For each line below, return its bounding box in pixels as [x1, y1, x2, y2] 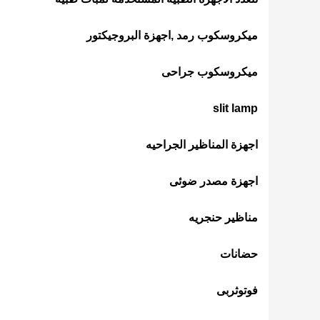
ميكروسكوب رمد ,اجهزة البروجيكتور [86, 29, 258, 41]
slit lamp [213, 102, 258, 114]
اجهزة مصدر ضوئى [169, 175, 258, 187]
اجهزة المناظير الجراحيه [146, 139, 258, 151]
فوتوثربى [216, 284, 258, 296]
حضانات [220, 248, 258, 260]
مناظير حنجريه [189, 211, 258, 224]
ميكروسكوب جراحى [161, 66, 258, 78]
